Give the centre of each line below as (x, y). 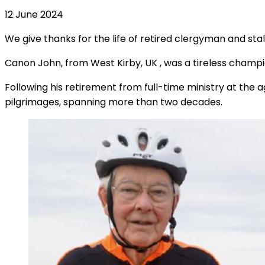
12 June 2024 (34, 15)
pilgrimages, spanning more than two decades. (114, 102)
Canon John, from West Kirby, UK (82, 63)
